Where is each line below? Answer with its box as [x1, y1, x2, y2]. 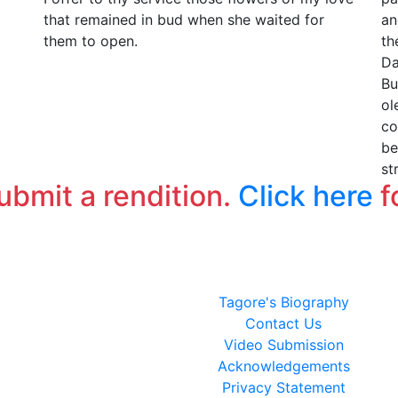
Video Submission [223, 336, 344, 354]
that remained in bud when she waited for [44, 11, 324, 28]
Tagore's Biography [218, 293, 349, 311]
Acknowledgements [217, 357, 350, 375]
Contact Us [245, 314, 322, 332]
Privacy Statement [221, 378, 346, 396]
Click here [238, 179, 373, 213]
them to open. [44, 32, 138, 50]
